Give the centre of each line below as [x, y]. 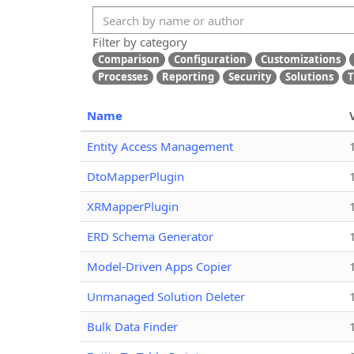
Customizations [301, 60]
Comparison [129, 60]
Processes [123, 76]
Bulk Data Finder [132, 326]
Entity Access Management [160, 146]
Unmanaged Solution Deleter [166, 296]
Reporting [188, 76]
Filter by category [140, 42]
